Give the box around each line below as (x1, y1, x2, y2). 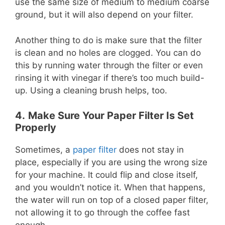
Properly (15, 122, 56, 134)
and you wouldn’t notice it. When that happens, (15, 182, 205, 192)
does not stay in (117, 145, 184, 155)
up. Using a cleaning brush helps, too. (15, 85, 167, 95)
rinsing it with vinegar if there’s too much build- (15, 72, 204, 83)
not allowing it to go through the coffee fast (15, 207, 190, 217)
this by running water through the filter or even (15, 60, 203, 70)
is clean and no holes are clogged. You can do (15, 47, 201, 58)
